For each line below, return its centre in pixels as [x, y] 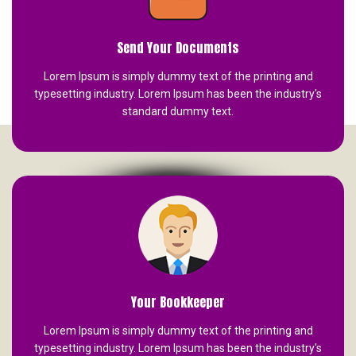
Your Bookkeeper [178, 302]
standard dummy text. [178, 112]
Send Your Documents [178, 48]
